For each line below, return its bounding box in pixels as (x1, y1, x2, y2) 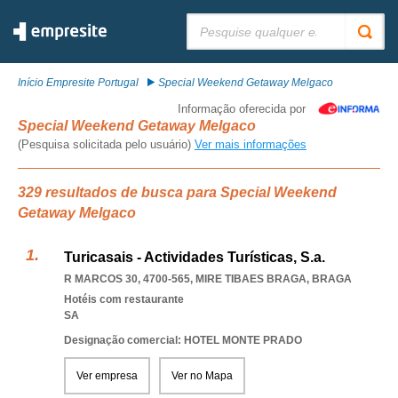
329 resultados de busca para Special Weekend (18, 185, 337, 200)
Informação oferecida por (178, 102, 306, 115)
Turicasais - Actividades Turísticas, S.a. (64, 250, 325, 265)
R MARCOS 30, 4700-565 (64, 273, 190, 285)
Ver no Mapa (171, 370, 233, 382)
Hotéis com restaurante (64, 293, 184, 306)
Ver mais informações (195, 138, 306, 151)
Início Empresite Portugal (18, 76, 139, 89)
